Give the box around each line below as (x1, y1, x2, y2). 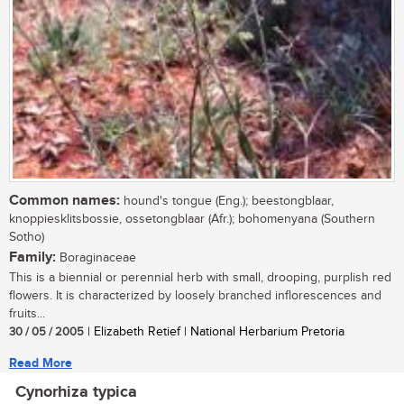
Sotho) (9, 230, 44, 245)
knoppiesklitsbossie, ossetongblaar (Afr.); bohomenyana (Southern (9, 212, 375, 227)
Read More (9, 355, 72, 372)
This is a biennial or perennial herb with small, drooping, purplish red (9, 271, 391, 286)
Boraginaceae (56, 251, 136, 266)
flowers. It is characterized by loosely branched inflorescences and (9, 289, 381, 304)
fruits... (9, 307, 45, 322)
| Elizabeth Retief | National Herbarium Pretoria (84, 325, 344, 340)
